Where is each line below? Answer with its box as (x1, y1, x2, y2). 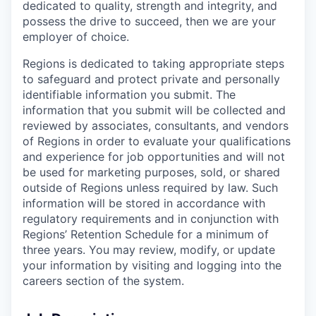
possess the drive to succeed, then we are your (23, 14, 276, 28)
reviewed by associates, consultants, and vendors (23, 119, 288, 133)
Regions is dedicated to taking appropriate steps (23, 56, 284, 71)
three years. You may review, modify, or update (23, 243, 275, 257)
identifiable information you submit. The (23, 87, 236, 102)
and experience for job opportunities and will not (23, 150, 285, 164)
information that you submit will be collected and (23, 103, 286, 117)
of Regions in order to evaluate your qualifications (23, 134, 291, 148)
